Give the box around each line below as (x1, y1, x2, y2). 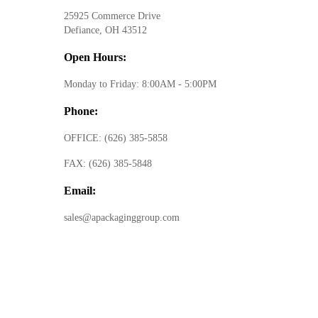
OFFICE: (64, 133, 105, 143)
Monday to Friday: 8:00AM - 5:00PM (64, 79, 217, 89)
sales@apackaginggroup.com (64, 212, 180, 223)
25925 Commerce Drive (64, 11, 161, 21)
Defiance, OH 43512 (64, 25, 148, 35)
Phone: (64, 105, 99, 117)
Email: (64, 185, 97, 197)
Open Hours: (64, 51, 127, 63)
